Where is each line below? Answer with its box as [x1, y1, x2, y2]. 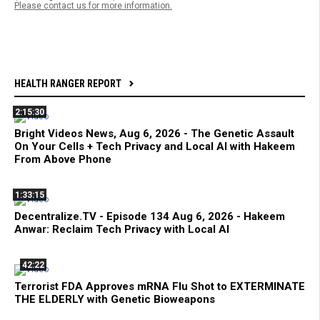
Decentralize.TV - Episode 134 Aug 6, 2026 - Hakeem [14, 210, 285, 224]
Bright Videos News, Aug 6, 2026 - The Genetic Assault [14, 127, 294, 141]
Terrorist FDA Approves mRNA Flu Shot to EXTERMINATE [14, 280, 305, 294]
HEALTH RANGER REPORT [14, 78, 121, 90]
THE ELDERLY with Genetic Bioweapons [14, 293, 215, 306]
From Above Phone [14, 153, 111, 166]
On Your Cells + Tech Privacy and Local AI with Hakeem [14, 140, 295, 154]
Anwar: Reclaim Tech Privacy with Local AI [14, 223, 229, 236]
